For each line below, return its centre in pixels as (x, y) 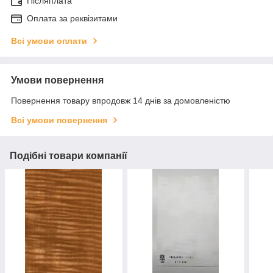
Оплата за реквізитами (72, 18)
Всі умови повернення (59, 120)
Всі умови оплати (49, 41)
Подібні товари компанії (69, 155)
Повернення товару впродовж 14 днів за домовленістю (121, 100)
